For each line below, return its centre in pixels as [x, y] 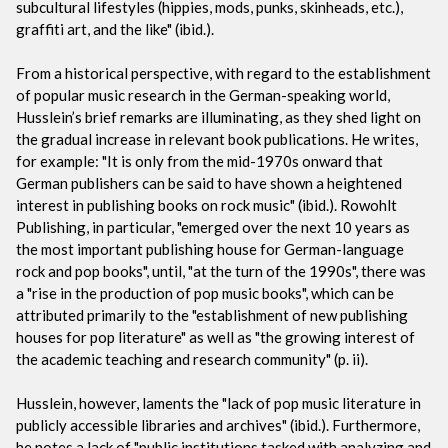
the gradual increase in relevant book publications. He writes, [217, 138]
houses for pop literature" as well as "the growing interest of [215, 336]
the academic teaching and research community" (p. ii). [192, 358]
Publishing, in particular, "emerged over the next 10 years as [213, 226]
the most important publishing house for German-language [210, 248]
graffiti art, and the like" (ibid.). [115, 28]
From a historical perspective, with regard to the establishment [223, 72]
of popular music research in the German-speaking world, [203, 94]
